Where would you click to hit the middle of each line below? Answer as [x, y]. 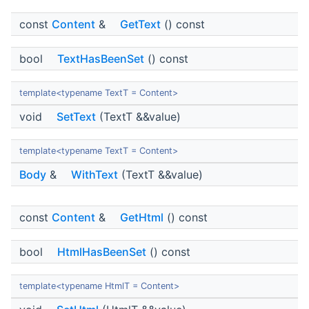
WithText [94, 175]
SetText [76, 117]
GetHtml [142, 218]
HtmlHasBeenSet [102, 252]
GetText [140, 24]
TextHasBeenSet [101, 59]
